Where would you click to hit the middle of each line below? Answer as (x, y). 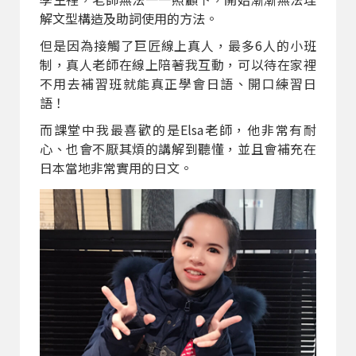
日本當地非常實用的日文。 (116, 167)
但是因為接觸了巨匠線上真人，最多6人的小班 (178, 45)
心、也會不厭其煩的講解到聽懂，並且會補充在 (178, 148)
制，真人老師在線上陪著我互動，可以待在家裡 (178, 64)
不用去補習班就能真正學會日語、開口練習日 (178, 83)
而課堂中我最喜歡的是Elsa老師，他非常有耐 (178, 129)
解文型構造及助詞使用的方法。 (129, 18)
